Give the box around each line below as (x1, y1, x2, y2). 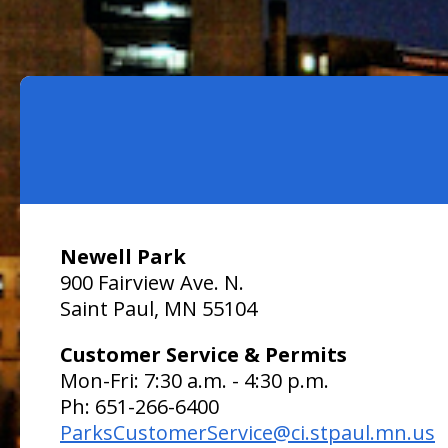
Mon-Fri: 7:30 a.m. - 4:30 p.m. (60, 366, 329, 394)
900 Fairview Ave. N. (60, 268, 244, 296)
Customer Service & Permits (60, 340, 347, 368)
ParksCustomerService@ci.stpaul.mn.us (60, 418, 435, 446)
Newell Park (60, 242, 186, 270)
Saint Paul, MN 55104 (60, 294, 257, 322)
